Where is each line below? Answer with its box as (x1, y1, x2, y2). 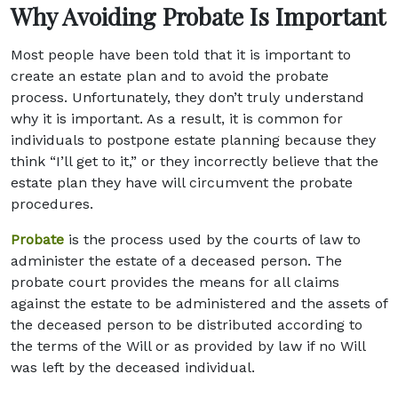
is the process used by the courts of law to (64, 231, 361, 248)
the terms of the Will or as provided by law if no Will (11, 338, 365, 354)
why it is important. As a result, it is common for (11, 110, 343, 127)
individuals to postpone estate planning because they (11, 131, 376, 148)
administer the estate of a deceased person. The (11, 252, 342, 269)
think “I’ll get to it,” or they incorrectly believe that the (11, 153, 378, 170)
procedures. (11, 195, 93, 212)
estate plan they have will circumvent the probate (11, 174, 353, 191)
